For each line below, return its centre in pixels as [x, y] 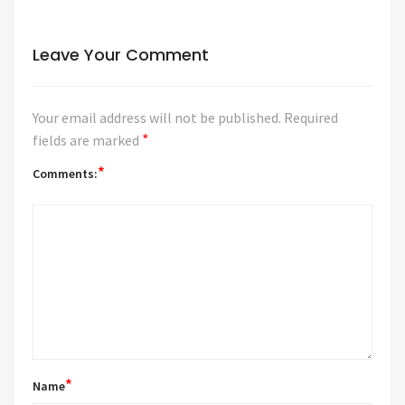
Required [311, 117]
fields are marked [87, 140]
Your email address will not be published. [157, 117]
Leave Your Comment [121, 54]
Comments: [65, 173]
